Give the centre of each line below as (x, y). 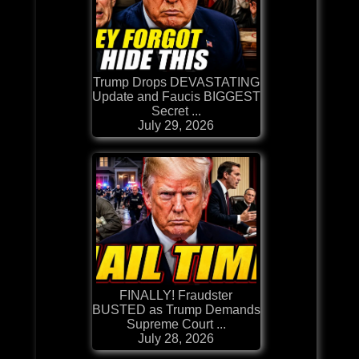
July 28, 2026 (176, 338)
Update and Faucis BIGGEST (176, 96)
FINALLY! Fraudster (176, 295)
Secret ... (176, 111)
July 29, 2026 (176, 125)
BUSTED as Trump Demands (176, 309)
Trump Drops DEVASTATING (176, 82)
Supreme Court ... (176, 324)
